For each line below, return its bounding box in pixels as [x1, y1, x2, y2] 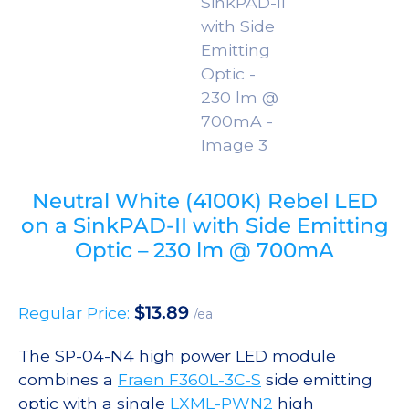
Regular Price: [18, 303, 134, 323]
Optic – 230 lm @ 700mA [75, 237, 334, 264]
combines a [18, 370, 118, 390]
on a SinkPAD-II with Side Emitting [20, 213, 389, 239]
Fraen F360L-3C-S [118, 370, 261, 390]
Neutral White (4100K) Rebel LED [31, 188, 378, 215]
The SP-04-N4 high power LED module [18, 346, 336, 366]
